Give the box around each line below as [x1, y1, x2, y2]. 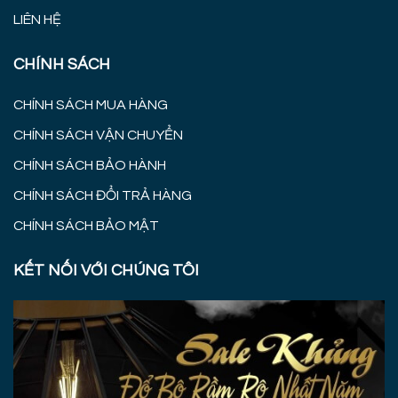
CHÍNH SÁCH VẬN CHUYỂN [13, 128, 183, 143]
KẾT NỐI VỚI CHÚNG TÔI [13, 262, 199, 280]
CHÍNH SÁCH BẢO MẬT [13, 219, 159, 234]
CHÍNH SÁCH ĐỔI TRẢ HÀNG [13, 188, 192, 203]
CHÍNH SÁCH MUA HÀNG [13, 98, 168, 113]
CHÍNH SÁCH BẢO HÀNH [13, 158, 166, 173]
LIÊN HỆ [13, 12, 61, 28]
